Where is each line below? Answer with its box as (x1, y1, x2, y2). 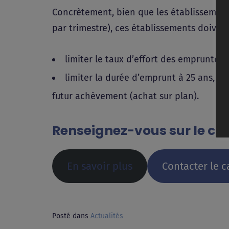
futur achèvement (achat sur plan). (52, 90, 199, 102)
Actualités (90, 212, 123, 221)
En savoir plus (66, 159, 132, 172)
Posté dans (52, 212, 90, 221)
